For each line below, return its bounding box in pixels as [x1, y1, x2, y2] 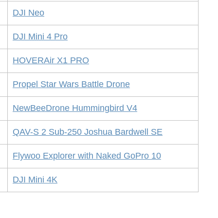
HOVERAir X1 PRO [13, 55, 89, 66]
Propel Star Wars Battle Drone [13, 79, 130, 90]
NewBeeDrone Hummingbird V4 [13, 103, 137, 113]
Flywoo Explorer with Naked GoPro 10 [13, 151, 161, 161]
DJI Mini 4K [13, 175, 57, 185]
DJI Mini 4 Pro [13, 32, 68, 42]
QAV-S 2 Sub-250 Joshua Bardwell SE [13, 127, 163, 137]
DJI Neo [13, 8, 44, 18]
